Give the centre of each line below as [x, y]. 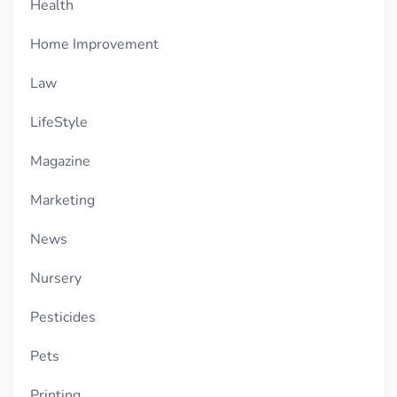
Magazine [61, 161]
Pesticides [63, 317]
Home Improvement [95, 44]
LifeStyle [59, 122]
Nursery [56, 278]
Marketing [63, 200]
